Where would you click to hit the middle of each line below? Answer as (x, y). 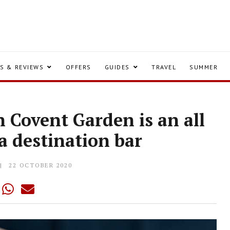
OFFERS (78, 67)
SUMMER (204, 67)
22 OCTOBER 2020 (41, 165)
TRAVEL (164, 67)
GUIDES (117, 67)
